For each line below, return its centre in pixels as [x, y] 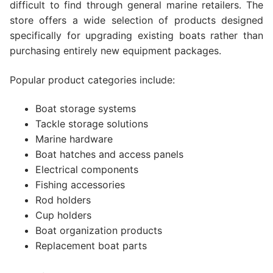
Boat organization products [98, 231]
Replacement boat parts [91, 246]
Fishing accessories [80, 185]
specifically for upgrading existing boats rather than [136, 36]
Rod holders [63, 200]
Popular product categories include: [92, 80]
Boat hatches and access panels [109, 154]
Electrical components [87, 170]
